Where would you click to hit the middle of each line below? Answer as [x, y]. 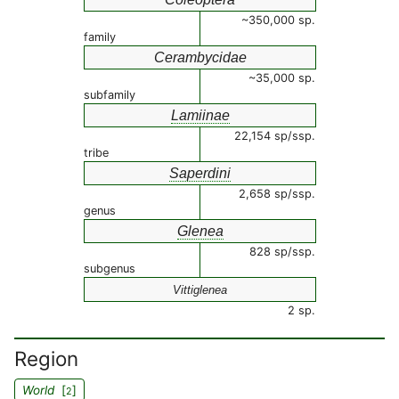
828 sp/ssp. [282, 252]
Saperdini [200, 173]
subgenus [110, 269]
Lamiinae [200, 115]
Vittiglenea [200, 290]
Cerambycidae [200, 57]
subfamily [110, 95]
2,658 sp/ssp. [277, 194]
